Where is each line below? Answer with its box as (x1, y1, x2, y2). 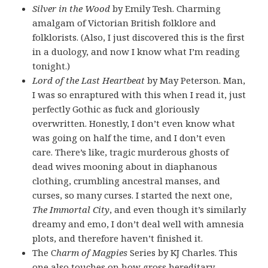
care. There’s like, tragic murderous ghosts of (32, 145, 229, 158)
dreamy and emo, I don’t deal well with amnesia (32, 217, 245, 230)
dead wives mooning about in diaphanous (32, 160, 218, 172)
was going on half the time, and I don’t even (32, 131, 226, 144)
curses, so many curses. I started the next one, (32, 188, 233, 201)
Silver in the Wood (32, 2, 111, 14)
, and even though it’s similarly (109, 203, 246, 215)
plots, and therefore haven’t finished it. (32, 232, 203, 244)
